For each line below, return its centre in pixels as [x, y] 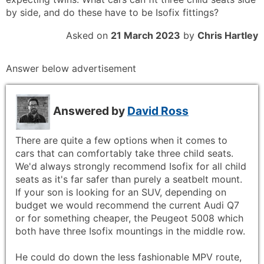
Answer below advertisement [71, 68]
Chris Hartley [228, 35]
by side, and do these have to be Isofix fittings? [112, 12]
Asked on [88, 35]
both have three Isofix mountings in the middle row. [130, 231]
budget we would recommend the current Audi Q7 [127, 205]
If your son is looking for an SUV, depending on [121, 192]
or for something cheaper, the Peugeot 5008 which [129, 218]
